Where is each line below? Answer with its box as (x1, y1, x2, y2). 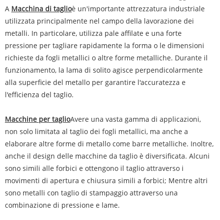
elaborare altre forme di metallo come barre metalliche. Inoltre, (5, 139, 214, 148)
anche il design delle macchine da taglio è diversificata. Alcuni (5, 151, 210, 161)
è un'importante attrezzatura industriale (72, 4, 205, 13)
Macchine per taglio (5, 114, 70, 124)
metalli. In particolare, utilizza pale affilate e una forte (5, 28, 182, 38)
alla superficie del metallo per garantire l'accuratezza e (5, 78, 186, 87)
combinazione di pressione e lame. (5, 200, 120, 210)
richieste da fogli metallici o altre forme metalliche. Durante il (5, 53, 208, 62)
